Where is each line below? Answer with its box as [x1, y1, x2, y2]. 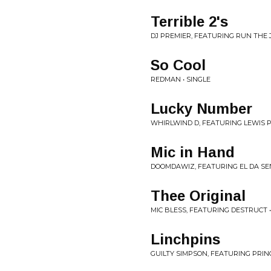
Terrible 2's [151, 13, 228, 30]
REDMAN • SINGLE [151, 75, 211, 83]
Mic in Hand [151, 144, 235, 160]
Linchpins [151, 231, 220, 247]
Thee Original [151, 188, 246, 204]
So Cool [151, 57, 206, 73]
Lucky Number [151, 100, 252, 117]
